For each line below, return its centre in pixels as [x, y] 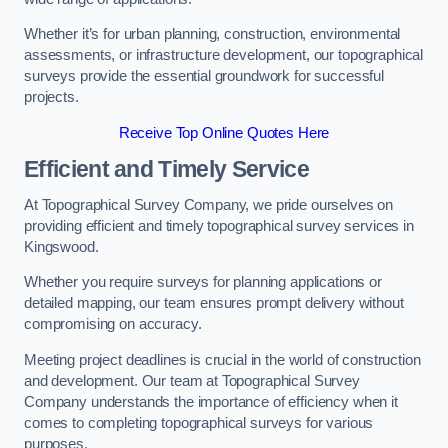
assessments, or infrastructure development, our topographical [224, 55]
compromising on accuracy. [113, 324]
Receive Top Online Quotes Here [224, 132]
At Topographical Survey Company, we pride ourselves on [209, 204]
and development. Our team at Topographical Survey [192, 380]
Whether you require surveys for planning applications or [203, 282]
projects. [51, 97]
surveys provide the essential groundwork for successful [204, 76]
